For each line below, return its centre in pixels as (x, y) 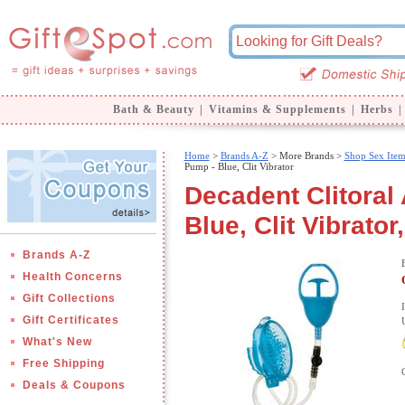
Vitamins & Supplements (277, 109)
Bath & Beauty (153, 109)
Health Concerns (72, 277)
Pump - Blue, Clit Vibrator (239, 166)
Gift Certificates (71, 320)
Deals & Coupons (74, 385)
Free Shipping (63, 363)
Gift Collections (69, 298)
